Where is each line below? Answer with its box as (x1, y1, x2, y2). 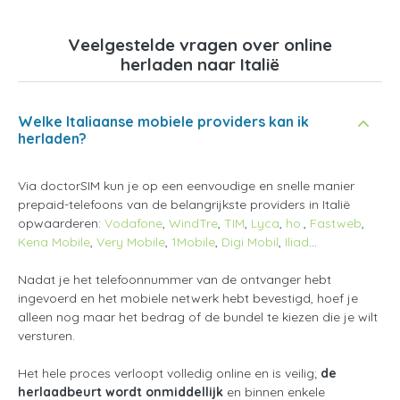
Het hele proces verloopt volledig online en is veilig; (18, 364, 321, 381)
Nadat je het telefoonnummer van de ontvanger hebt (18, 271, 331, 287)
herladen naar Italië (121, 53, 279, 75)
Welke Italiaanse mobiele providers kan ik (18, 112, 309, 130)
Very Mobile (96, 233, 165, 250)
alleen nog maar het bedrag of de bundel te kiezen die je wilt (18, 308, 378, 325)
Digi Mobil (221, 233, 279, 250)
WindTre (169, 214, 218, 231)
